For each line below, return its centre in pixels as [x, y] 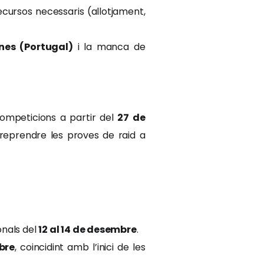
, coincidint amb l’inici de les [80, 247]
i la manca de [109, 47]
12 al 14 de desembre [88, 230]
